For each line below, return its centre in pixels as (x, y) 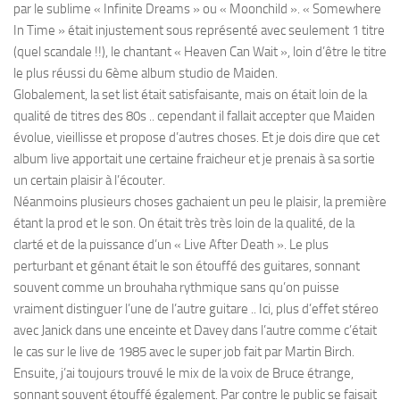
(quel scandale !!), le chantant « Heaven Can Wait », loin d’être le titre (200, 51)
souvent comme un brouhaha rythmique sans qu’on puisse (176, 287)
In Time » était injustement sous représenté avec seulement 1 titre (199, 30)
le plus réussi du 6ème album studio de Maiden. (146, 73)
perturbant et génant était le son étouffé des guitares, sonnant (187, 266)
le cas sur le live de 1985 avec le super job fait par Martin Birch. (184, 351)
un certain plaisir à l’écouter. (89, 180)
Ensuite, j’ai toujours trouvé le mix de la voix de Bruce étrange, (183, 373)
